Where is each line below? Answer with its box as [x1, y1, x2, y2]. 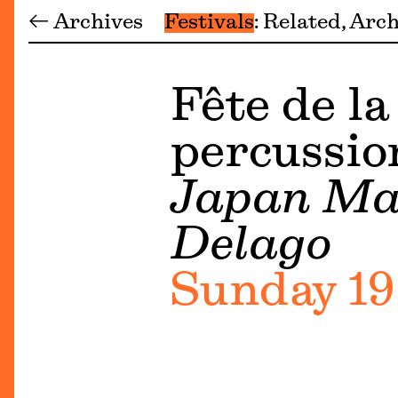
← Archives [28, 12, 143, 33]
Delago [171, 226, 332, 268]
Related [263, 12, 341, 33]
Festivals [164, 12, 254, 33]
